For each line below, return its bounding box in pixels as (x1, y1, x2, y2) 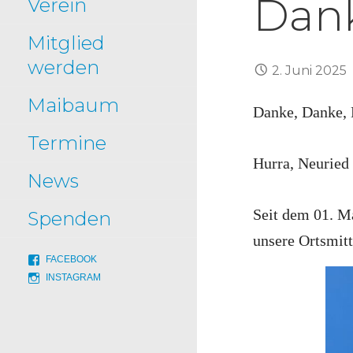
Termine (28, 132, 106, 154)
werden (28, 56, 99, 79)
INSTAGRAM (46, 272, 101, 283)
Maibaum (28, 94, 119, 117)
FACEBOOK (46, 254, 97, 265)
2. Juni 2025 (272, 62, 347, 78)
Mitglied (28, 32, 105, 54)
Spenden (28, 207, 111, 230)
